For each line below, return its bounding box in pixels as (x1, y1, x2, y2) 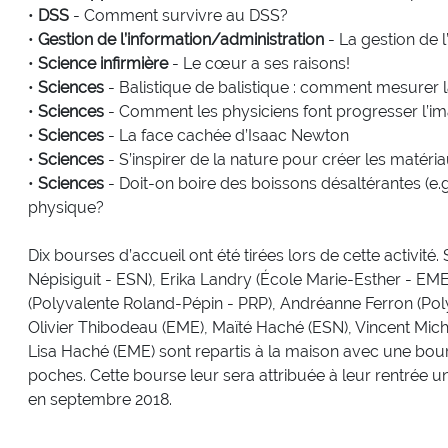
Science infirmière (37, 53, 168, 73)
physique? (27, 197, 104, 217)
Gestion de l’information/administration (37, 29, 328, 49)
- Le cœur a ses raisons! (167, 53, 350, 73)
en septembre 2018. (27, 389, 172, 409)
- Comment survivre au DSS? (72, 5, 288, 25)
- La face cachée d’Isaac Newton (103, 125, 349, 145)
